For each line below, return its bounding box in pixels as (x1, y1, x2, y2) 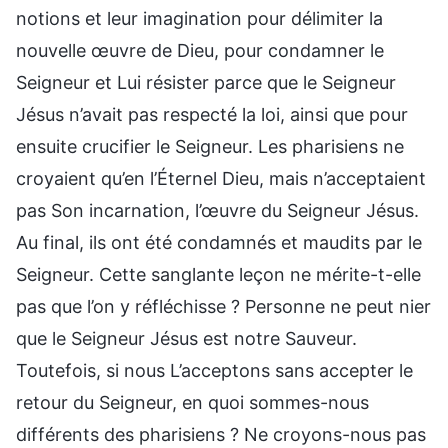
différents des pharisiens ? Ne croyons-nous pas (16, 423, 426, 445)
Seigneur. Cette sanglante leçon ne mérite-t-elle (16, 263, 421, 285)
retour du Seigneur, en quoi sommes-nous (16, 391, 369, 413)
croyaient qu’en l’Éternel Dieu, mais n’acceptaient (16, 167, 426, 189)
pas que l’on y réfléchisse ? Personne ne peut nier (16, 295, 431, 317)
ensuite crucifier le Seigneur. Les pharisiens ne (16, 135, 404, 157)
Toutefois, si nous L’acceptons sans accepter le (16, 359, 413, 381)
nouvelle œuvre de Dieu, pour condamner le (16, 39, 384, 61)
